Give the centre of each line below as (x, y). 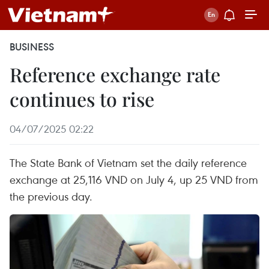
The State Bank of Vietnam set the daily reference (128, 162)
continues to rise (82, 99)
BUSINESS (32, 47)
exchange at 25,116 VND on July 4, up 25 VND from (134, 179)
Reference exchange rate (115, 74)
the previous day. (51, 196)
